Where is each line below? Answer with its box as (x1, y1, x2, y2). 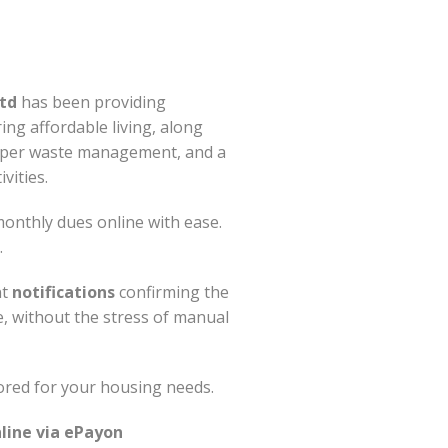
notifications (12, 281, 115, 304)
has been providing (17, 91, 166, 114)
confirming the (115, 281, 229, 304)
